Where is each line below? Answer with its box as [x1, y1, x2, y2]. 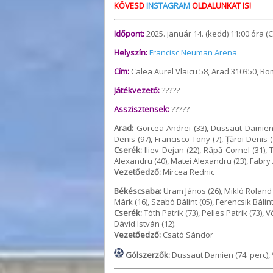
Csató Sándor [161, 229, 213, 241]
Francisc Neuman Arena [149, 47, 237, 58]
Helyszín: [114, 47, 149, 58]
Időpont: [114, 28, 144, 40]
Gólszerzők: [124, 249, 170, 261]
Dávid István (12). [114, 218, 176, 230]
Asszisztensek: [114, 104, 169, 115]
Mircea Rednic [161, 166, 214, 178]
